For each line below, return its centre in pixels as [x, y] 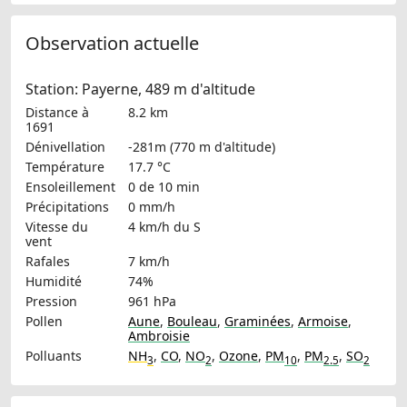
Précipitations [67, 206]
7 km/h [149, 261]
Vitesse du [57, 226]
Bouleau [192, 321]
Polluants [54, 355]
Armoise [323, 321]
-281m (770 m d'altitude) [202, 146]
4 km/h [149, 226]
